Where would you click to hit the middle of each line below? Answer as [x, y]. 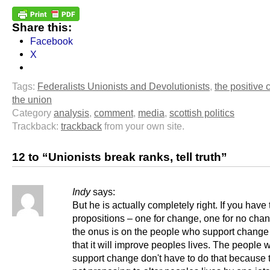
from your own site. [143, 126]
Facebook [52, 41]
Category [33, 112]
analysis [71, 112]
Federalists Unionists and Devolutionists [124, 86]
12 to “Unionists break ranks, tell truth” [120, 157]
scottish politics [202, 112]
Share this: [42, 27]
